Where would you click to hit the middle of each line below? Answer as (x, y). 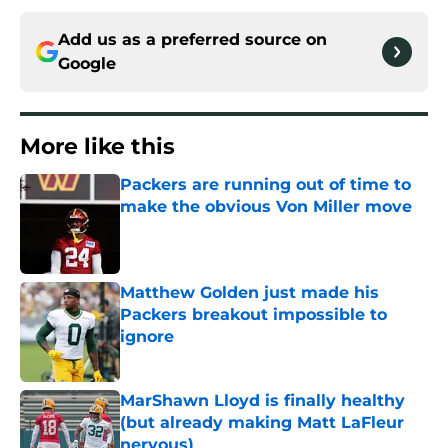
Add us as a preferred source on (192, 40)
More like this (97, 147)
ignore (147, 337)
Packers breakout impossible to (253, 315)
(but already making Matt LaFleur (262, 423)
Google (87, 64)
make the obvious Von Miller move (266, 207)
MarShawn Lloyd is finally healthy (262, 401)
